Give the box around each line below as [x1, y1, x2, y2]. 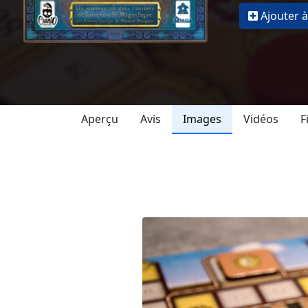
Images [183, 111, 221, 126]
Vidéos [243, 111, 278, 126]
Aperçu [81, 111, 118, 126]
